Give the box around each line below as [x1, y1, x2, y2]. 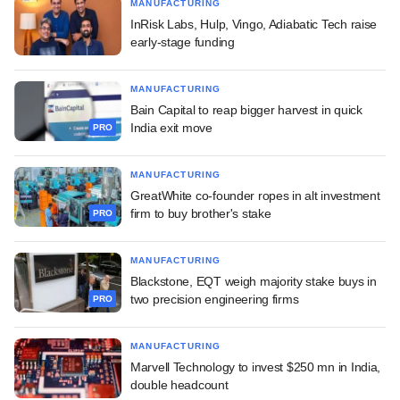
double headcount [130, 377, 229, 392]
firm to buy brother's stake [130, 205, 271, 221]
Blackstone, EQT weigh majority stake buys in [130, 273, 377, 288]
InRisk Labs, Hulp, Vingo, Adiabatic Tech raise [130, 16, 378, 31]
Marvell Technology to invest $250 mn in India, [130, 359, 381, 374]
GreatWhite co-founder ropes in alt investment [130, 187, 380, 203]
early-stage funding [130, 34, 235, 49]
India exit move [130, 120, 212, 135]
